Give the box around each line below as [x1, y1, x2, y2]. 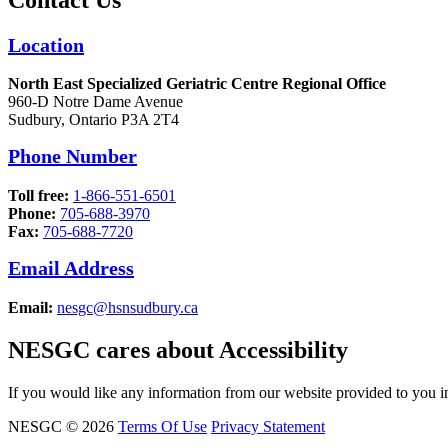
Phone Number [8, 145, 137, 168]
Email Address [8, 257, 134, 280]
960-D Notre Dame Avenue [8, 93, 183, 111]
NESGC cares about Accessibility [8, 336, 348, 363]
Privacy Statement [211, 417, 325, 435]
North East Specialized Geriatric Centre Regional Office [8, 75, 386, 93]
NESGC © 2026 [8, 417, 114, 435]
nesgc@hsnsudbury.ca [57, 298, 198, 316]
